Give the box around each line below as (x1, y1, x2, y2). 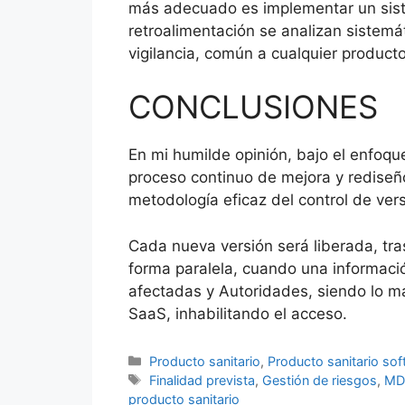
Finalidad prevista (149, 372, 256, 388)
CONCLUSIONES (128, 88, 378, 127)
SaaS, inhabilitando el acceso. (128, 304, 347, 323)
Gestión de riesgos (262, 372, 378, 388)
